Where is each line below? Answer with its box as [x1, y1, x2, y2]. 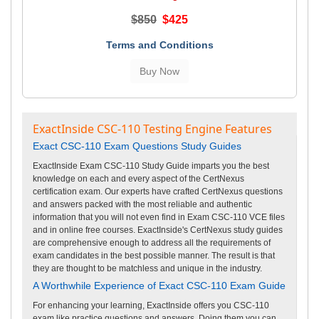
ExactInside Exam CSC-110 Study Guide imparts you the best [33, 160, 269, 171]
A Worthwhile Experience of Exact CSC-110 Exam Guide [33, 279, 286, 291]
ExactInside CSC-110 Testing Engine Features [33, 120, 272, 137]
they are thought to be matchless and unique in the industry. [33, 263, 262, 273]
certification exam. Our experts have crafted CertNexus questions [33, 186, 283, 197]
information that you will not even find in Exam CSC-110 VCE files [33, 211, 285, 222]
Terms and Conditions [105, 38, 214, 51]
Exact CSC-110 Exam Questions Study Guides [33, 140, 241, 152]
